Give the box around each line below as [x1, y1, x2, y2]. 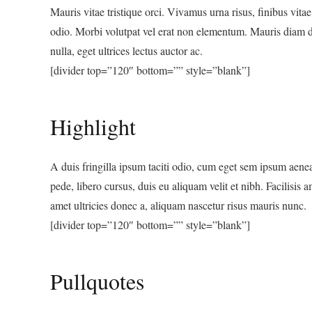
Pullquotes [50, 266, 144, 296]
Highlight [50, 111, 136, 141]
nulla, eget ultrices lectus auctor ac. [50, 43, 203, 58]
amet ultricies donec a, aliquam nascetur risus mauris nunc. [50, 198, 306, 212]
